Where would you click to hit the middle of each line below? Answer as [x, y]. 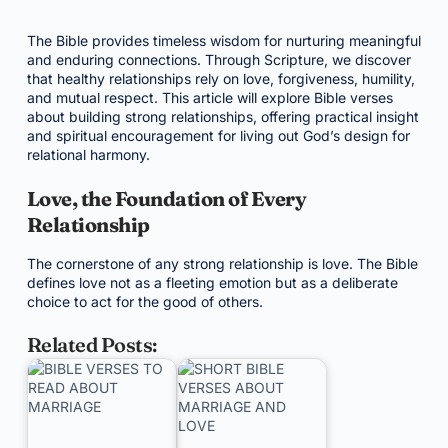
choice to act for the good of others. [144, 301]
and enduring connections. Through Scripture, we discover [218, 59]
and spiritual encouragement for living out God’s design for [218, 135]
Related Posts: [91, 344]
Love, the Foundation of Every [166, 198]
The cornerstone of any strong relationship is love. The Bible [222, 263]
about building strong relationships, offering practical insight [222, 116]
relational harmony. [88, 154]
